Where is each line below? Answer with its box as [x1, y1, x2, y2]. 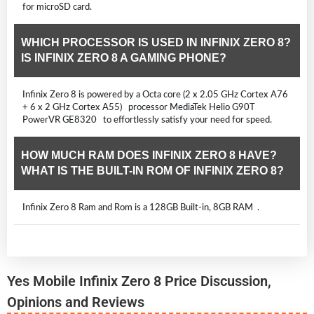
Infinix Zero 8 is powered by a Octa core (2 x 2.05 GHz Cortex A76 [22, 89, 288, 100]
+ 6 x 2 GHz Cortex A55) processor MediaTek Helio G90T [22, 102, 259, 112]
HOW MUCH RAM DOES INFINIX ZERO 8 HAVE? [21, 149, 277, 161]
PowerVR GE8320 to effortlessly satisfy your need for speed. [22, 114, 272, 125]
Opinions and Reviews [7, 293, 144, 310]
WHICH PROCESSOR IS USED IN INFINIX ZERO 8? [21, 36, 291, 48]
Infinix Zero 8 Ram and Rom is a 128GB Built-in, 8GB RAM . [22, 202, 259, 212]
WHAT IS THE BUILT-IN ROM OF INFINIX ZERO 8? [21, 164, 284, 177]
